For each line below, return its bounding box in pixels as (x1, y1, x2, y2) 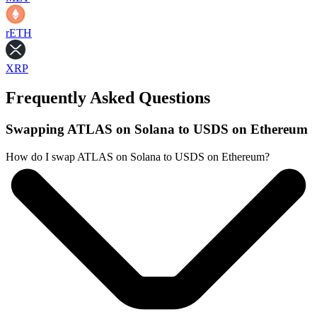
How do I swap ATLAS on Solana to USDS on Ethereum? (6, 151, 270, 163)
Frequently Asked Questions (6, 88, 210, 108)
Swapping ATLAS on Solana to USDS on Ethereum (6, 122, 308, 137)
